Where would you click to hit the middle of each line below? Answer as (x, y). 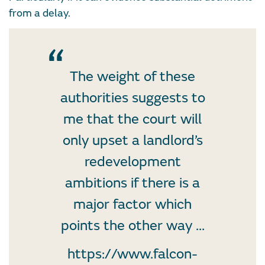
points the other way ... (132, 225)
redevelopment (132, 161)
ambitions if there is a (132, 183)
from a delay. (40, 13)
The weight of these (132, 76)
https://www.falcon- (132, 254)
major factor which (132, 204)
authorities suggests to (132, 98)
